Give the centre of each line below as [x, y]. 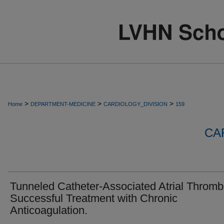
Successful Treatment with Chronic [94, 198]
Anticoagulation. [49, 210]
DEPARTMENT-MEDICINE [63, 104]
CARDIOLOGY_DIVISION [135, 104]
